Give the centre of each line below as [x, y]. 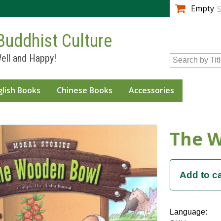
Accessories [151, 91]
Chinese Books [85, 91]
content [87, 30]
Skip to [86, 6]
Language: [189, 212]
